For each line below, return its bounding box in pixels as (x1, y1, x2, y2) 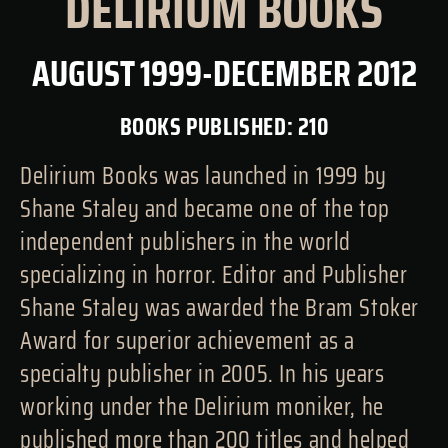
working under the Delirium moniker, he (20, 387, 384, 426)
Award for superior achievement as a (20, 321, 356, 360)
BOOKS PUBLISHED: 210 (119, 107, 329, 146)
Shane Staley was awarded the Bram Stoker (20, 288, 420, 327)
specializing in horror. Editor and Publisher (20, 255, 408, 294)
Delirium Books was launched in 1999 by (20, 156, 387, 195)
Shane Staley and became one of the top (20, 189, 390, 228)
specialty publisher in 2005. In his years (20, 354, 385, 393)
